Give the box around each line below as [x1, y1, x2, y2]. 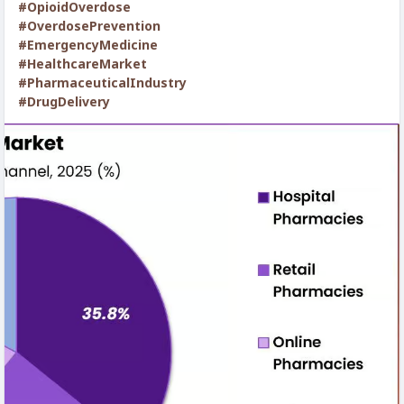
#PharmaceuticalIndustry [18, 74, 187, 91]
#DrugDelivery [18, 93, 110, 110]
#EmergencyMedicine [18, 36, 158, 53]
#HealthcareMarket [18, 55, 147, 72]
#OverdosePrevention [18, 17, 161, 34]
